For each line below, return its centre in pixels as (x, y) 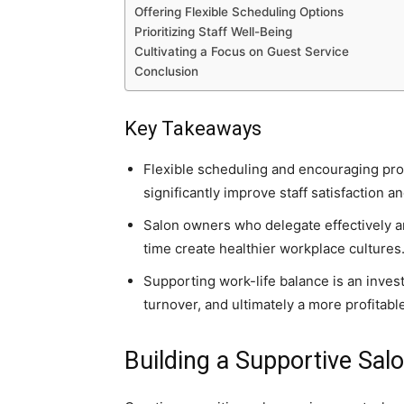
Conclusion (166, 71)
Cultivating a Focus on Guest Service (242, 51)
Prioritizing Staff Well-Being (213, 32)
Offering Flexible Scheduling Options (239, 12)
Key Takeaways (193, 129)
